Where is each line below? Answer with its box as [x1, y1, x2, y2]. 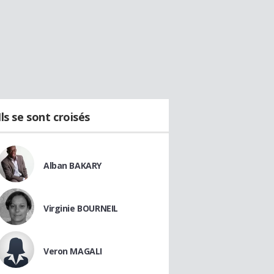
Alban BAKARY [43, 160, 102, 171]
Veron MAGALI [43, 245, 102, 257]
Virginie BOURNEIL [43, 202, 118, 214]
